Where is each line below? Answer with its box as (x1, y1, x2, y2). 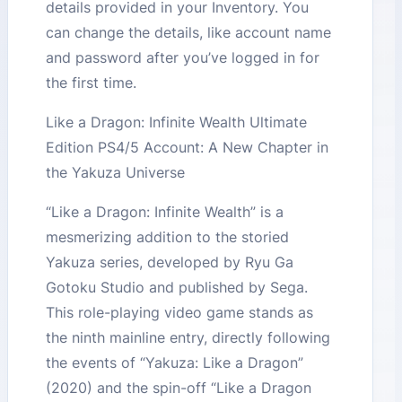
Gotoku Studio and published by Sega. (46, 278, 309, 297)
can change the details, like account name (46, 23, 332, 42)
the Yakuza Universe (46, 163, 186, 182)
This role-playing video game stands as (46, 303, 314, 322)
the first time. (46, 74, 137, 92)
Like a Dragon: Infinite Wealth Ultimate (46, 113, 308, 132)
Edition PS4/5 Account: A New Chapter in (46, 138, 329, 157)
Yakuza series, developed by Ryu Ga (46, 253, 294, 272)
